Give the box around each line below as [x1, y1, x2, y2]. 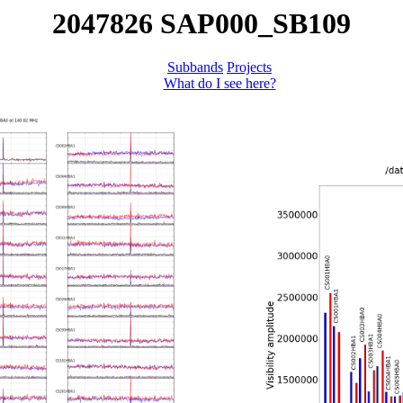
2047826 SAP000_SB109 [52, 7, 351, 40]
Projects [227, 59, 272, 76]
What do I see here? [163, 76, 276, 92]
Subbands [167, 59, 223, 76]
